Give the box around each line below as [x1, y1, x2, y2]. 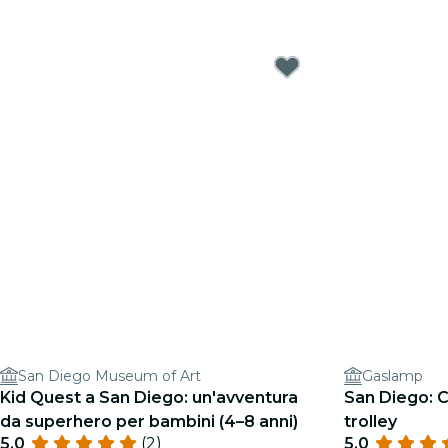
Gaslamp [362, 367, 423, 385]
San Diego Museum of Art [18, 367, 201, 385]
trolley [344, 412, 397, 431]
